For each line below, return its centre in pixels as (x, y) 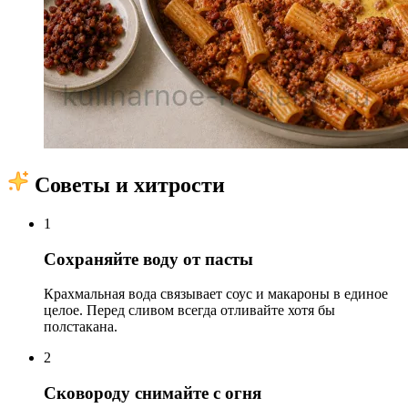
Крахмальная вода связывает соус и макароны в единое (216, 294)
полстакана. (81, 327)
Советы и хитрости (127, 185)
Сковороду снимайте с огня (153, 393)
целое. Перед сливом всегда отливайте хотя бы (189, 311)
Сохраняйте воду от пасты (148, 259)
